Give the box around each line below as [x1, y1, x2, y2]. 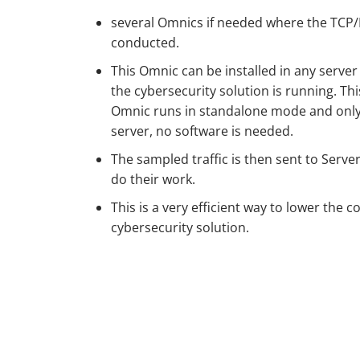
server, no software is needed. [111, 122, 293, 140]
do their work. [111, 170, 195, 188]
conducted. [111, 34, 179, 51]
